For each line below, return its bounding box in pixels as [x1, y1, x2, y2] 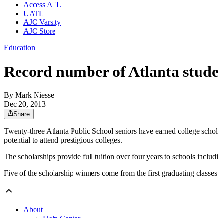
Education [4, 43, 35, 52]
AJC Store [23, 27, 55, 36]
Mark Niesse [15, 91, 54, 100]
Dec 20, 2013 [4, 100, 46, 109]
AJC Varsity [23, 18, 61, 27]
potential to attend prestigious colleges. [4, 136, 122, 145]
